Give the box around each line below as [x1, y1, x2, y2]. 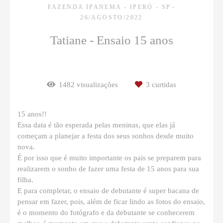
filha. [17, 176, 33, 184]
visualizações [75, 81, 120, 89]
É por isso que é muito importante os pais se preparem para [17, 154, 201, 162]
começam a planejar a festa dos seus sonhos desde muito [17, 132, 194, 140]
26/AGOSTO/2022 [80, 14, 143, 21]
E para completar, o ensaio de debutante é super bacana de [17, 187, 199, 195]
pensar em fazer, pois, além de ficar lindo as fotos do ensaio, [17, 198, 205, 206]
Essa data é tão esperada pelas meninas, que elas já [17, 121, 175, 129]
